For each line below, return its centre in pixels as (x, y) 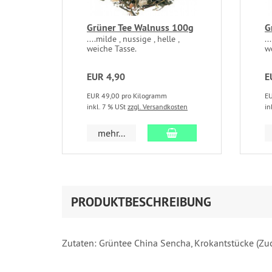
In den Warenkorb (214, 133)
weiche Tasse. (112, 49)
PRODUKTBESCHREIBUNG (141, 202)
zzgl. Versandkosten (158, 107)
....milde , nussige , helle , (133, 39)
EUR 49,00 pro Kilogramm (127, 96)
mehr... (112, 133)
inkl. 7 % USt (107, 107)
